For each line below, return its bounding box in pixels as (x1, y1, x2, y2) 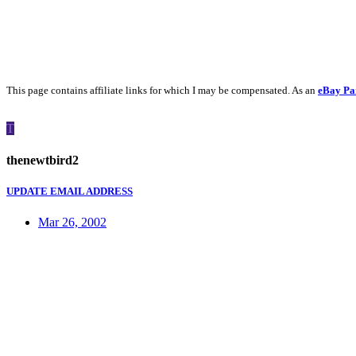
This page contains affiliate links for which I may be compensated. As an (6, 84, 318, 97)
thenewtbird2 (6, 153, 79, 167)
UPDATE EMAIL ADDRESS (6, 184, 133, 197)
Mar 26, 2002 (38, 215, 106, 230)
